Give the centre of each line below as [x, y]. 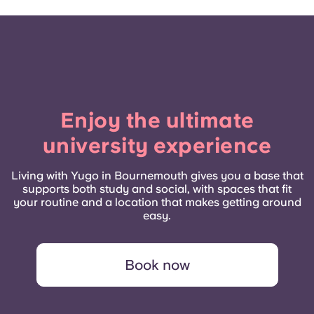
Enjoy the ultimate [157, 120]
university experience [157, 145]
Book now [157, 265]
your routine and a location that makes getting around [157, 202]
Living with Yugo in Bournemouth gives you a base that [157, 175]
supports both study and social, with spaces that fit [157, 189]
